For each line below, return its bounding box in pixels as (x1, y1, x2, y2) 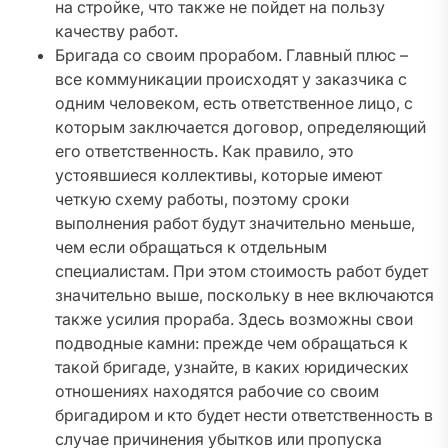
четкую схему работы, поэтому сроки (55, 189, 349, 210)
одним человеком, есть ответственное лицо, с (55, 93, 413, 114)
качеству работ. (55, 21, 178, 42)
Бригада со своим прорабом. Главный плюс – (55, 45, 408, 66)
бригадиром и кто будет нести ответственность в (55, 405, 433, 426)
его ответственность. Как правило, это (55, 141, 354, 162)
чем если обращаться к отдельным (55, 237, 327, 258)
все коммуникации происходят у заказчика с (55, 69, 407, 90)
